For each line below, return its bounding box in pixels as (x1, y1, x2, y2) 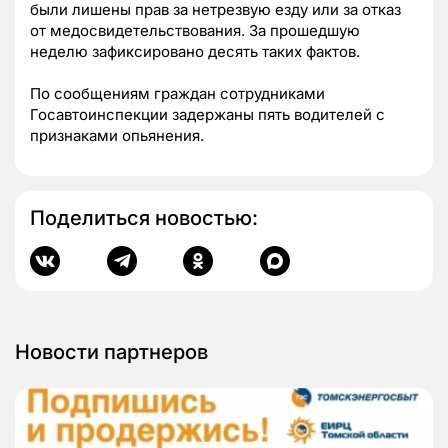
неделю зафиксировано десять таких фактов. (30, 41, 360, 61)
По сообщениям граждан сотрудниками (30, 83, 325, 103)
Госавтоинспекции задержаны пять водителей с (30, 104, 385, 124)
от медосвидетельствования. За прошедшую (30, 20, 360, 40)
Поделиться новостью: (30, 205, 258, 230)
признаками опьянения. (30, 125, 204, 145)
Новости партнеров (15, 339, 208, 364)
